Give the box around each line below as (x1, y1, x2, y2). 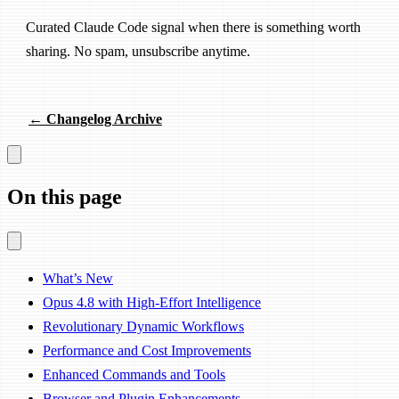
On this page (7, 184, 122, 208)
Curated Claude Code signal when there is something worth (26, 19, 361, 35)
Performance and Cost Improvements (43, 343, 251, 359)
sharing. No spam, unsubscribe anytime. (26, 43, 250, 59)
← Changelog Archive (28, 110, 162, 126)
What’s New (43, 271, 113, 287)
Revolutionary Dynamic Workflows (43, 319, 244, 335)
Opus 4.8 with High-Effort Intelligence (43, 295, 261, 311)
